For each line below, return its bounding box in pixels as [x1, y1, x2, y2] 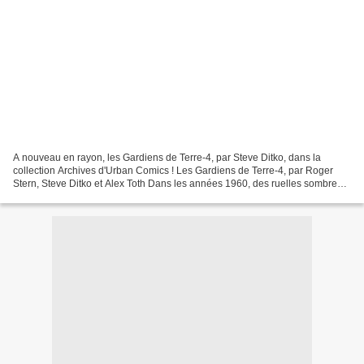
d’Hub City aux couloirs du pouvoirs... [13, 190, 177, 202]
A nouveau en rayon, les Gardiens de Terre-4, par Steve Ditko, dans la [13, 151, 321, 163]
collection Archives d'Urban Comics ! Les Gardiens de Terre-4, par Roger [13, 164, 333, 176]
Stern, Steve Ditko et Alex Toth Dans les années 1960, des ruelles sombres [13, 177, 342, 189]
